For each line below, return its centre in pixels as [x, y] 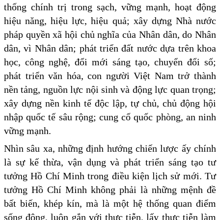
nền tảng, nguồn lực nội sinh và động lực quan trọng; [110, 89]
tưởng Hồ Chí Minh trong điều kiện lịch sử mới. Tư [110, 176]
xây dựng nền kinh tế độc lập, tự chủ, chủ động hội [110, 103]
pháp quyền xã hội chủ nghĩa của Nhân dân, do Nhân [110, 34]
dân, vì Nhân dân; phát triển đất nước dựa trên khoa [110, 48]
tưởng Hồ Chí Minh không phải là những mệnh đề [110, 189]
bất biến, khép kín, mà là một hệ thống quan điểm [110, 203]
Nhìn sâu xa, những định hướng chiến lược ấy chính [110, 148]
